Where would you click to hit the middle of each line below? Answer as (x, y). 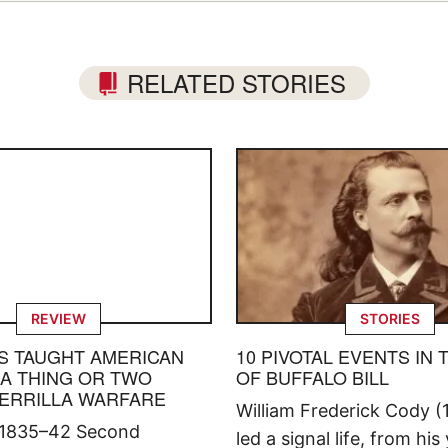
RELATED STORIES (236, 82)
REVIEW (58, 318)
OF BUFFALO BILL (312, 376)
